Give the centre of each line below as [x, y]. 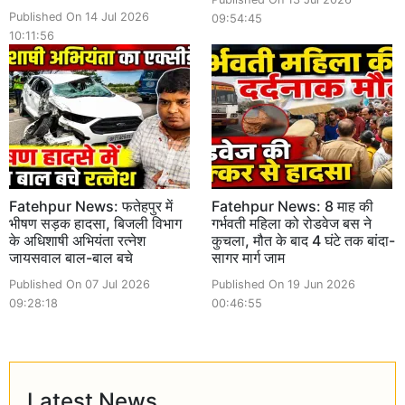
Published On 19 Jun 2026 [283, 284]
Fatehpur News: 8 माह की [292, 206]
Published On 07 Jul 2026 [80, 284]
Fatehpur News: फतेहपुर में [91, 206]
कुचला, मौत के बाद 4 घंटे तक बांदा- [303, 240]
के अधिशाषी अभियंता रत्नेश [77, 240]
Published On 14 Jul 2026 [79, 16]
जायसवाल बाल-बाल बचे [71, 257]
